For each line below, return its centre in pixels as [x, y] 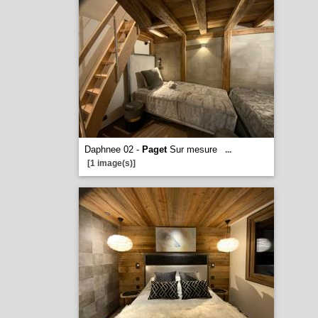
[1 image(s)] [111, 163]
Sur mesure [192, 149]
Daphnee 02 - [113, 149]
